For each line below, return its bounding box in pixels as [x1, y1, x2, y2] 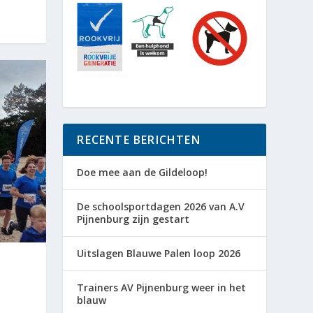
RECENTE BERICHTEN [77, 132, 201, 148]
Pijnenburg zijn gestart [77, 212, 190, 226]
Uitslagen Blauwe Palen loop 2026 [77, 247, 241, 261]
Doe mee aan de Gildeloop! [77, 166, 208, 180]
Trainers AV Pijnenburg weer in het [77, 281, 247, 295]
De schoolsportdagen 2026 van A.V [77, 200, 245, 214]
